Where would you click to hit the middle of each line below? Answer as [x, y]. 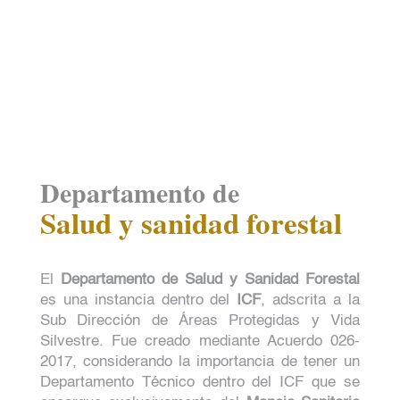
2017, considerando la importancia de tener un [200, 362]
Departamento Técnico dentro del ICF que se [200, 382]
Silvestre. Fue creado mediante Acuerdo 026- [200, 341]
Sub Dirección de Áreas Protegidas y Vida [200, 321]
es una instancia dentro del [138, 300]
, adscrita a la [311, 300]
